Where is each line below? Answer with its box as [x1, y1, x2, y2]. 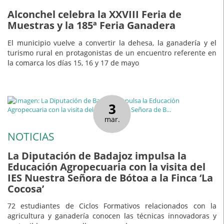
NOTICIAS [7, 129, 54, 143]
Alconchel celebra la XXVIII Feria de [7, 7, 181, 21]
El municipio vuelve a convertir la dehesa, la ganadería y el [7, 37, 216, 47]
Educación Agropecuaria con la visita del [7, 159, 205, 173]
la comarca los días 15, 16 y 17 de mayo [7, 57, 139, 67]
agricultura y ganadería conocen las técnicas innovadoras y [7, 211, 216, 221]
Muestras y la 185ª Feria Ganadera [7, 18, 175, 32]
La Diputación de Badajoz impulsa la [7, 148, 186, 162]
